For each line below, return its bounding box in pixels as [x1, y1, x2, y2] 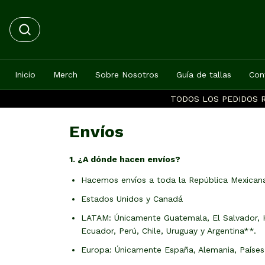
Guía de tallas [176, 70, 231, 79]
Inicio [15, 70, 35, 79]
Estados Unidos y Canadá [81, 194, 183, 203]
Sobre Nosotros [95, 70, 159, 79]
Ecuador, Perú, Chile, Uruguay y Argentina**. [81, 226, 259, 235]
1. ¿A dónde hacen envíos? [69, 154, 180, 164]
